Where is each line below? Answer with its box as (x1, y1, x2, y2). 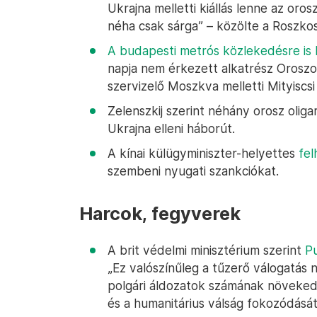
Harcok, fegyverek (79, 203, 241, 224)
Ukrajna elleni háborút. (108, 121, 235, 136)
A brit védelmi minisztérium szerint (108, 243, 305, 258)
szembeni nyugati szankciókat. (108, 163, 279, 178)
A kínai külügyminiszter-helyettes (108, 146, 299, 161)
